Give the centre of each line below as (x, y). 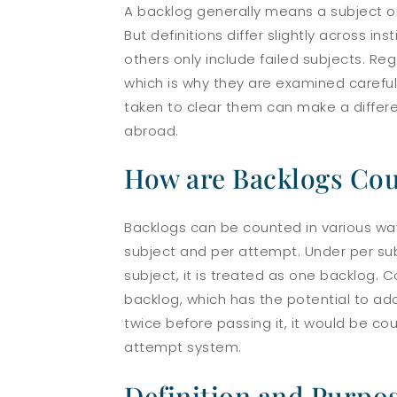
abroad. (152, 130)
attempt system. (183, 346)
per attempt (254, 251)
